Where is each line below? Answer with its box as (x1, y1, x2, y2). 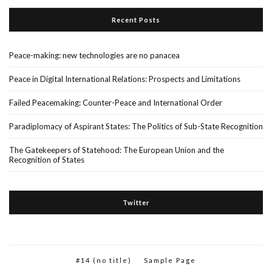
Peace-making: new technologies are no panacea (9, 50, 180, 61)
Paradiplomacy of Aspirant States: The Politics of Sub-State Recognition (9, 121, 263, 132)
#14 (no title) (76, 256, 132, 265)
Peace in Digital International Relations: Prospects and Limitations (9, 74, 240, 84)
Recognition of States (9, 155, 84, 165)
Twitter (122, 199, 150, 207)
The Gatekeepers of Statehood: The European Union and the (9, 145, 224, 155)
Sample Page (144, 256, 196, 265)
